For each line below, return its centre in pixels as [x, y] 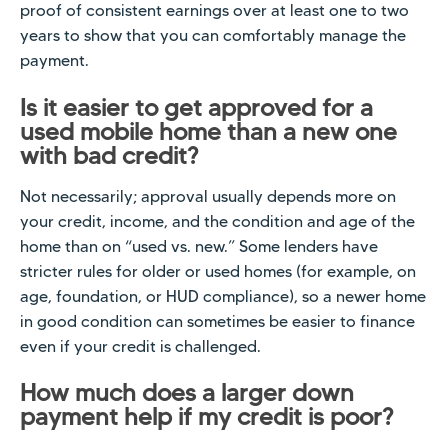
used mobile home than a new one [208, 131]
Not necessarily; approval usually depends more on [208, 196]
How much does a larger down [187, 392]
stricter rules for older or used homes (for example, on [218, 271]
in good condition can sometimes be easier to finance [217, 321]
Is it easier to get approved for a [196, 107]
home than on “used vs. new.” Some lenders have [199, 246]
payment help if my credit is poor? [206, 416]
